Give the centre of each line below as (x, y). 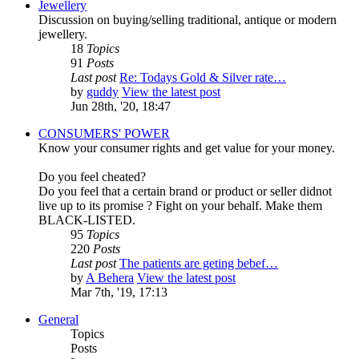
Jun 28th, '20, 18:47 (121, 107)
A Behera (110, 278)
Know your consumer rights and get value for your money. (187, 148)
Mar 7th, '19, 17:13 (119, 292)
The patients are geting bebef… (199, 264)
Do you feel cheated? (92, 177)
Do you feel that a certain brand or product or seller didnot (185, 192)
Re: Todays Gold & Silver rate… (203, 78)
